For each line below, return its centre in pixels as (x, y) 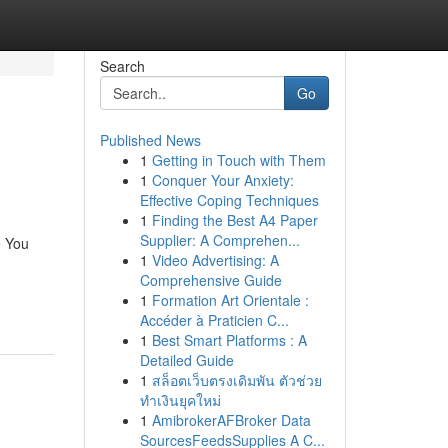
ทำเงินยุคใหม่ (180, 400)
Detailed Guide (186, 360)
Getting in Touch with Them (238, 160)
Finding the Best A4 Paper (234, 220)
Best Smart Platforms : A (229, 340)
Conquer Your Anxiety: (222, 180)
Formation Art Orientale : (230, 300)
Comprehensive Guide (210, 280)
